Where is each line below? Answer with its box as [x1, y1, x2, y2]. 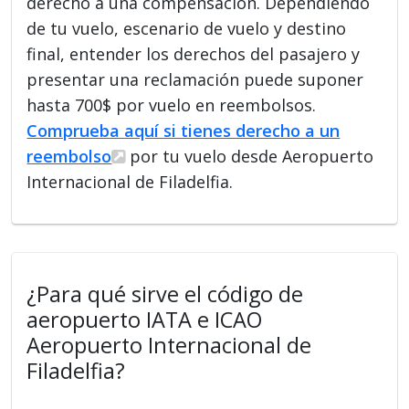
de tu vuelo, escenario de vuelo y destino [26, 16, 347, 39]
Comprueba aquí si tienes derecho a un [26, 119, 341, 142]
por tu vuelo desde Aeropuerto [125, 144, 374, 167]
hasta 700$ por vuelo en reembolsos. [26, 93, 317, 116]
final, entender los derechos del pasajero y [26, 42, 361, 65]
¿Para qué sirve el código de [26, 278, 304, 309]
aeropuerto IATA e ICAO [26, 304, 263, 334]
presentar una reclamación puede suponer [26, 68, 364, 90]
